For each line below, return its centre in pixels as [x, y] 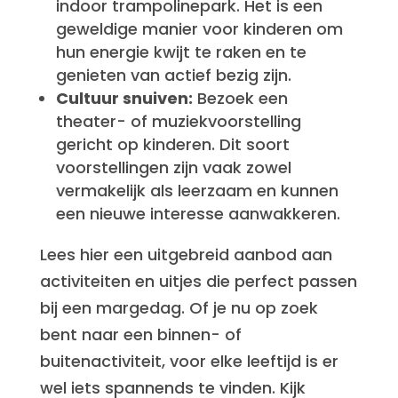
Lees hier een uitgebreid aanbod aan [186, 255]
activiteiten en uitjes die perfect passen [198, 281]
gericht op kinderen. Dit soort [172, 144]
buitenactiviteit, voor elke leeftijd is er [189, 361]
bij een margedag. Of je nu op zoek [179, 308]
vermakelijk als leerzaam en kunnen [197, 191]
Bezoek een [240, 98]
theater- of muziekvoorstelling [178, 121]
